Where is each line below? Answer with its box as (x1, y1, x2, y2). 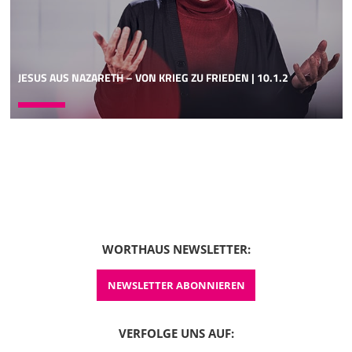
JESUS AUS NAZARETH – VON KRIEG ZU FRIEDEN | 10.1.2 (17, 69, 288, 87)
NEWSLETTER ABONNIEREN (107, 278, 245, 293)
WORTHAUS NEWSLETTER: (101, 241, 251, 258)
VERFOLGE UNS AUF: (118, 324, 234, 341)
